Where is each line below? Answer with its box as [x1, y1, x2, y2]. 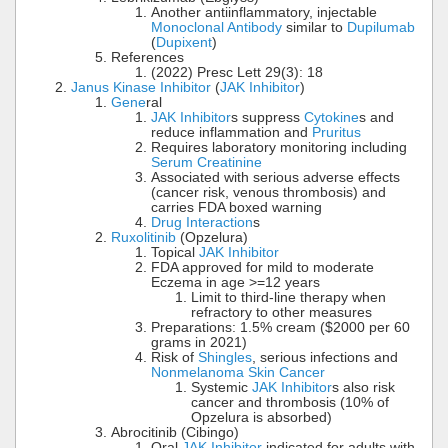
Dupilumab [347, 19, 415, 35]
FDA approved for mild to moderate [151, 259, 374, 275]
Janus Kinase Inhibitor [71, 79, 211, 95]
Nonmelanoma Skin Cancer [151, 364, 325, 380]
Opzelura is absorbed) [191, 409, 332, 425]
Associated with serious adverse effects [151, 169, 400, 185]
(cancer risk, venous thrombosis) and [151, 184, 386, 200]
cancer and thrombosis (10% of [191, 394, 389, 410]
